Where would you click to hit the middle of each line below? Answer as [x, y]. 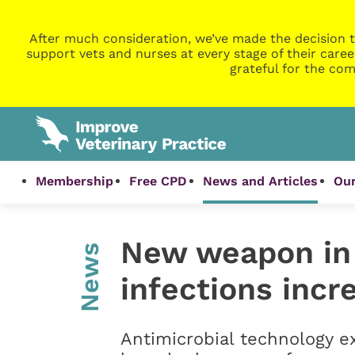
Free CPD [158, 181]
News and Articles [261, 181]
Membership [75, 181]
